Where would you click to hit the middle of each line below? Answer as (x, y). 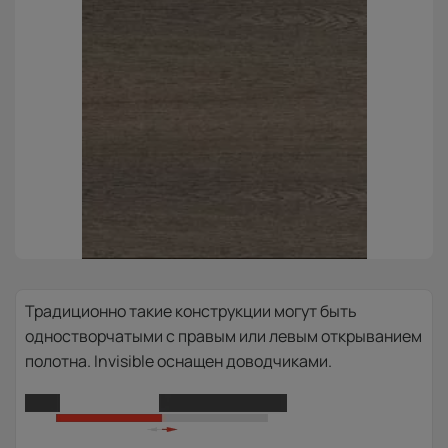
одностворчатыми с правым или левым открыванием (223, 336)
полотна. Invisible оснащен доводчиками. (178, 361)
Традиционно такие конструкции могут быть (191, 311)
